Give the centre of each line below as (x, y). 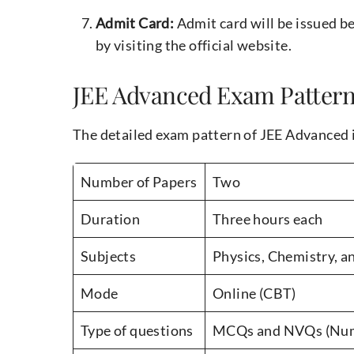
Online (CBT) (254, 294)
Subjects (109, 256)
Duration (111, 219)
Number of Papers (139, 182)
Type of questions (139, 331)
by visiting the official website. (193, 45)
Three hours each (268, 219)
